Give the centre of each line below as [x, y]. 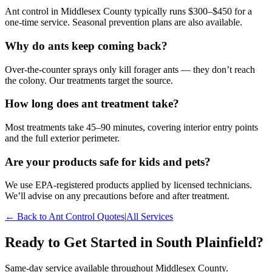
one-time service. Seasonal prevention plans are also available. [124, 22]
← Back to [27, 217]
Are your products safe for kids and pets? [108, 161]
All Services [150, 217]
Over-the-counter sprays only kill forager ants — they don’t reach [130, 69]
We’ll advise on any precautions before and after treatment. [117, 196]
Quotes [110, 217]
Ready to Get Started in [80, 243]
